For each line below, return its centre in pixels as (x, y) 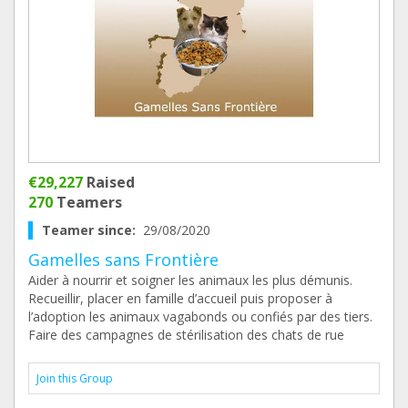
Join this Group (75, 378)
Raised (109, 182)
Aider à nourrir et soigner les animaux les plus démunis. (190, 280)
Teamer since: (92, 230)
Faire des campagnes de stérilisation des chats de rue (186, 335)
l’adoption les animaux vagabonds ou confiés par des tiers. (200, 316)
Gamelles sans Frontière (123, 260)
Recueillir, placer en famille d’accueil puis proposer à (180, 298)
